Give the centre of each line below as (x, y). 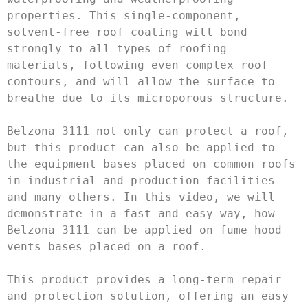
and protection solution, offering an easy (148, 296)
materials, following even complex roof (137, 65)
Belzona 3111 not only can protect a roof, (148, 131)
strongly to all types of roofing (117, 49)
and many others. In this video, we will (141, 197)
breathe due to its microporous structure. (148, 98)
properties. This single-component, (124, 16)
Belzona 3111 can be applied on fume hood (144, 230)
